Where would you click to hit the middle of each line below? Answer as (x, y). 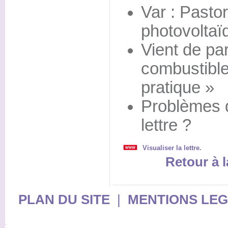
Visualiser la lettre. (172, 148)
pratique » (177, 87)
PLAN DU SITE (64, 199)
